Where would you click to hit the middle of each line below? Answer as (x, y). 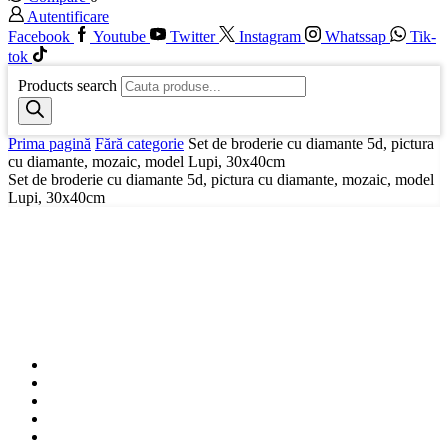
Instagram (270, 37)
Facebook (39, 37)
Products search (67, 86)
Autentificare (68, 17)
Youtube (119, 37)
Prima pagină (49, 144)
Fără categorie (139, 144)
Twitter (192, 37)
